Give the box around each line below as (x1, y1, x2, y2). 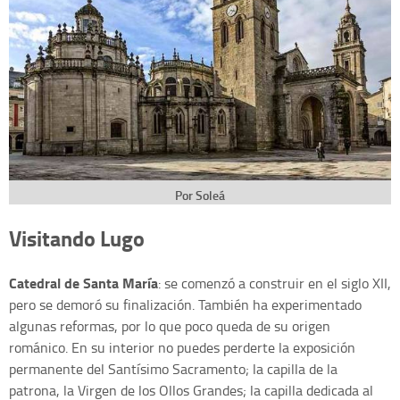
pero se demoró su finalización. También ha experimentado (9, 295, 362, 315)
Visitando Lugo (9, 222, 145, 254)
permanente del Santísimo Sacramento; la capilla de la (9, 359, 337, 379)
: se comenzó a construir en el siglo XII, (158, 273, 391, 294)
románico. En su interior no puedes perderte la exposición (9, 337, 355, 358)
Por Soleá (175, 187, 225, 204)
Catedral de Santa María (9, 272, 158, 294)
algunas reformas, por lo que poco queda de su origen (9, 316, 330, 337)
